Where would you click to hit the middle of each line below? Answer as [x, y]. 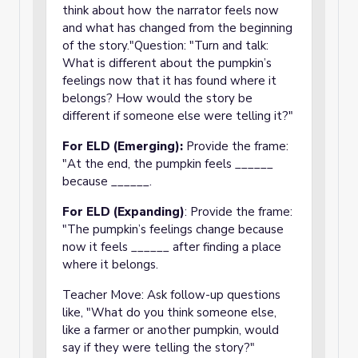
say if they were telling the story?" [159, 348]
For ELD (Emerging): [123, 146]
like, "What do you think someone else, [169, 312]
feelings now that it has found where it [169, 81]
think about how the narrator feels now [171, 10]
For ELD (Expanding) [123, 212]
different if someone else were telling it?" [178, 116]
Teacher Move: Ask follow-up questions [171, 295]
